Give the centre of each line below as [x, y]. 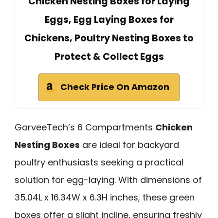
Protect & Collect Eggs [109, 57]
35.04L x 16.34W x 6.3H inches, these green [105, 198]
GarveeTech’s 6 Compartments [85, 127]
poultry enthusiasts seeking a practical [99, 163]
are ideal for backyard [129, 145]
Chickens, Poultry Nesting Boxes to [109, 38]
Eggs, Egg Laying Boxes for [109, 20]
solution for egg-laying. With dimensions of [108, 180]
